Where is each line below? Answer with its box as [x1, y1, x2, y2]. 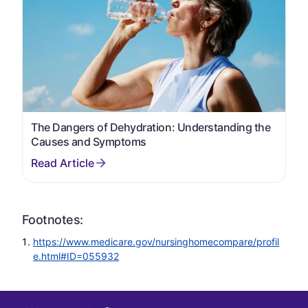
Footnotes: [22, 212, 83, 228]
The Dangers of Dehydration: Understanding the [31, 120, 271, 135]
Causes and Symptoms [31, 135, 146, 149]
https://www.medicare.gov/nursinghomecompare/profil [33, 236, 279, 248]
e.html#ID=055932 [33, 250, 119, 263]
